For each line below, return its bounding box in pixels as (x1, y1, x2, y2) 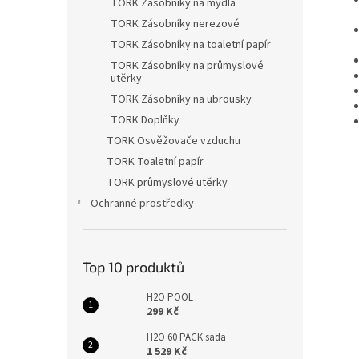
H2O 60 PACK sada (147, 330, 226, 345)
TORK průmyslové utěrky (107, 175, 228, 191)
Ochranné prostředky (91, 196, 194, 212)
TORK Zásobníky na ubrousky (111, 91, 252, 107)
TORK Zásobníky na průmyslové (111, 58, 264, 74)
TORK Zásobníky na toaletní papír (111, 37, 271, 53)
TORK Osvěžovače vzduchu (107, 133, 240, 149)
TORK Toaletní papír (107, 154, 204, 170)
